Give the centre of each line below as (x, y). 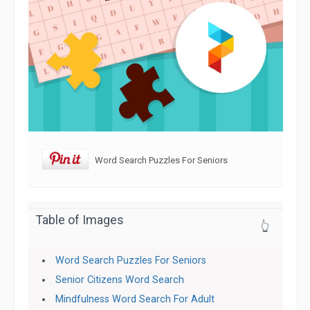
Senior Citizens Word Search (120, 280)
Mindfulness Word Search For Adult (135, 299)
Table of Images (80, 220)
